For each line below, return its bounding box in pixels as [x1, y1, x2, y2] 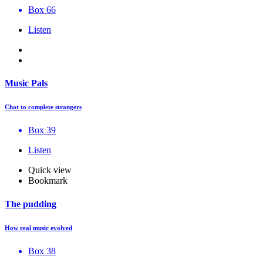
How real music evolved [5, 224, 72, 231]
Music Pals [5, 78, 48, 89]
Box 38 [28, 245, 56, 256]
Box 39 [28, 125, 56, 136]
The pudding [5, 198, 56, 209]
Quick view [28, 165, 72, 176]
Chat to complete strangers [5, 103, 82, 111]
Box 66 [28, 5, 56, 15]
